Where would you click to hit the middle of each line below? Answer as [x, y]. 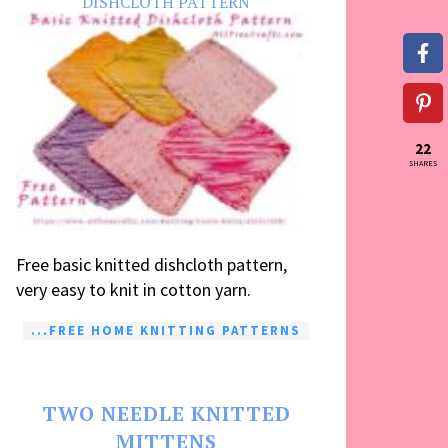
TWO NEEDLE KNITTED [166, 413]
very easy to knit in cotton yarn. [133, 289]
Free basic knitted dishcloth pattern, [151, 264]
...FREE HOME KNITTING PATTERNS [166, 330]
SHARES [423, 162]
